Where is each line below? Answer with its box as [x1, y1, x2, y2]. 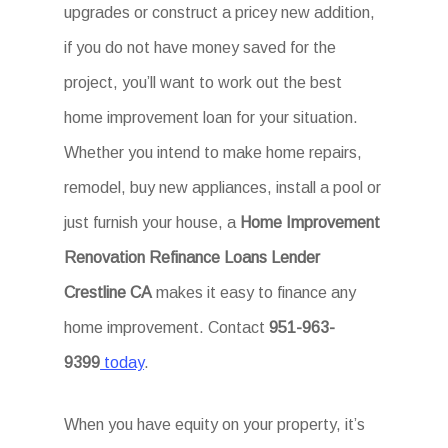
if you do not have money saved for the [64, 39, 337, 56]
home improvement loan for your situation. [64, 109, 359, 126]
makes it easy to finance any [152, 284, 357, 301]
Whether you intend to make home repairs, [64, 144, 363, 161]
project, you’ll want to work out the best [64, 74, 343, 91]
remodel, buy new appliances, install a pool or [64, 179, 382, 196]
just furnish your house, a [64, 214, 241, 231]
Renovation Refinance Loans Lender [64, 249, 321, 266]
